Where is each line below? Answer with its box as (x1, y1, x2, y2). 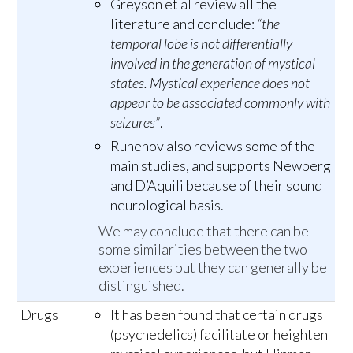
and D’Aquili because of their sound (110, 176, 323, 194)
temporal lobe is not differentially (110, 34, 293, 52)
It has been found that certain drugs (110, 305, 324, 323)
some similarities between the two (98, 240, 308, 258)
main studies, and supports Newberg (110, 156, 332, 174)
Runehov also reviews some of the (110, 136, 316, 154)
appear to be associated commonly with (110, 93, 331, 111)
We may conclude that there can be (98, 221, 310, 240)
